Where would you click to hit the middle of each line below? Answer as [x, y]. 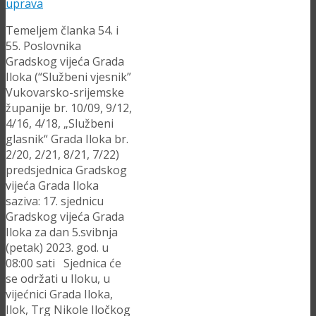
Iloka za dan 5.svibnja [62, 232]
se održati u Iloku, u [58, 279]
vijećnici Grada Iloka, [59, 294]
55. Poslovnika [43, 46]
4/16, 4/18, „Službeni [60, 124]
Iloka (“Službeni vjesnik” [68, 77]
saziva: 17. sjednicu [55, 201]
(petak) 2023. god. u [57, 248]
